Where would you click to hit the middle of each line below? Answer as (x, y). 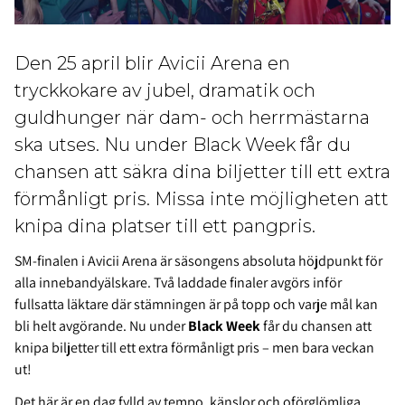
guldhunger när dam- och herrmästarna (192, 118)
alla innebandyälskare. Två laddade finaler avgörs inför (178, 283)
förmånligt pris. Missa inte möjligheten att (202, 199)
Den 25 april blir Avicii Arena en (152, 64)
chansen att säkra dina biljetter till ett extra (202, 172)
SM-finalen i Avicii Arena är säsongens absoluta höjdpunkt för (198, 261)
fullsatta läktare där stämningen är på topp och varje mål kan (196, 305)
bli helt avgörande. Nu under (101, 326)
